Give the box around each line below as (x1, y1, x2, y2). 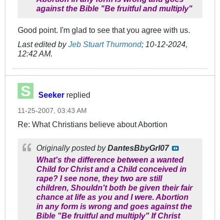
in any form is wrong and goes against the (36, 202, 192, 211)
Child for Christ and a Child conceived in (36, 165, 187, 174)
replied (64, 90, 90, 100)
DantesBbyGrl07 (108, 143, 169, 153)
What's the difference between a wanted (36, 155, 184, 165)
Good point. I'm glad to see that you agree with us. (18, 26, 190, 35)
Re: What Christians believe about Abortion (18, 120, 167, 129)
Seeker (38, 90, 64, 100)
